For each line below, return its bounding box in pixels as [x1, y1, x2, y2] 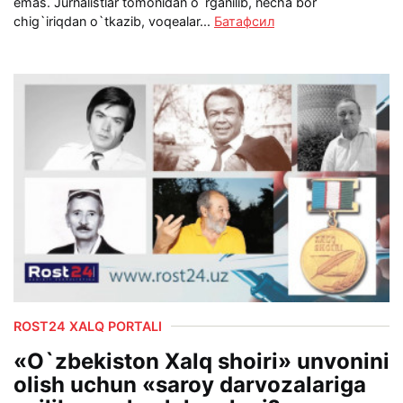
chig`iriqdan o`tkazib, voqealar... [13, 13, 214, 30]
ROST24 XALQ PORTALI [13, 318, 162, 334]
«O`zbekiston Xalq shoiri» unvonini [13, 347, 390, 374]
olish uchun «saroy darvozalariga [13, 371, 366, 398]
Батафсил [214, 13, 274, 30]
